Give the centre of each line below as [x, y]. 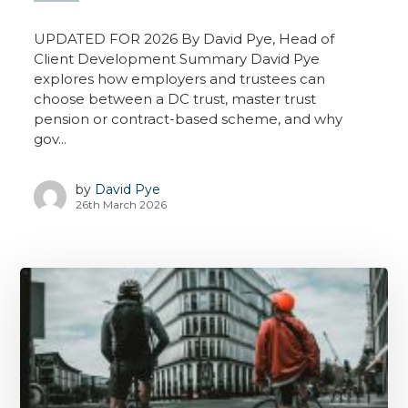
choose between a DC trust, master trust [175, 98]
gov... [51, 138]
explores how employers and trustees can [180, 78]
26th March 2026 [122, 205]
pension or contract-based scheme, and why [189, 118]
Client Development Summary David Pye [177, 58]
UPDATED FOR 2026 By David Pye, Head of [184, 38]
